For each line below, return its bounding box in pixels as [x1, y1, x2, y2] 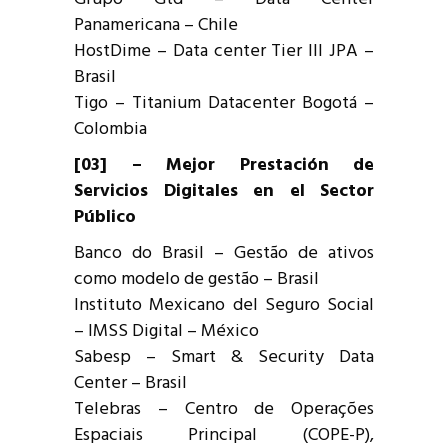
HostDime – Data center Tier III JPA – [74, 36, 374, 66]
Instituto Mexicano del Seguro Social [74, 290, 374, 320]
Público [74, 202, 136, 232]
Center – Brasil [74, 368, 187, 398]
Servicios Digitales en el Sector [74, 176, 374, 206]
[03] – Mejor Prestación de [74, 150, 374, 180]
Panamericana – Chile [74, 10, 238, 40]
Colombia [74, 114, 147, 144]
